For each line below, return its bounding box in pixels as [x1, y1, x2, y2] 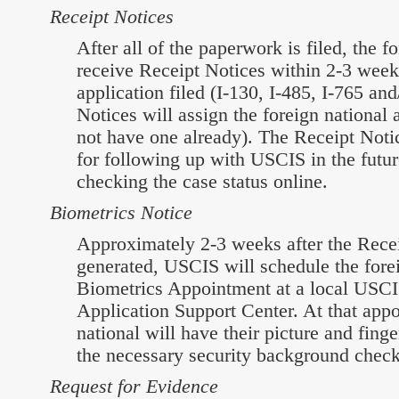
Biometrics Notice [50, 201, 192, 224]
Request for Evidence [50, 375, 218, 397]
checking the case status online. [77, 170, 328, 192]
